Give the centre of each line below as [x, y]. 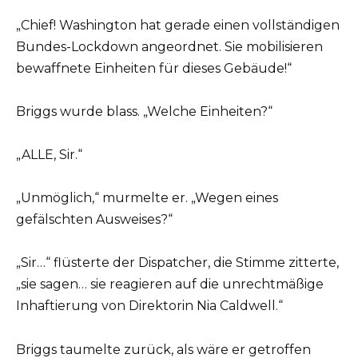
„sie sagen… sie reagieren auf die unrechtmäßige [170, 284]
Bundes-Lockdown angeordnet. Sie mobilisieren [169, 46]
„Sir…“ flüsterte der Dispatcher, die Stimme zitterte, [177, 263]
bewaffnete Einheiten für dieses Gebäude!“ [154, 68]
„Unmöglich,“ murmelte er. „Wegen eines [147, 198]
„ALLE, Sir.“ [49, 155]
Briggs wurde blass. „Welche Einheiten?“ [144, 111]
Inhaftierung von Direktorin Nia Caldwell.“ [149, 306]
